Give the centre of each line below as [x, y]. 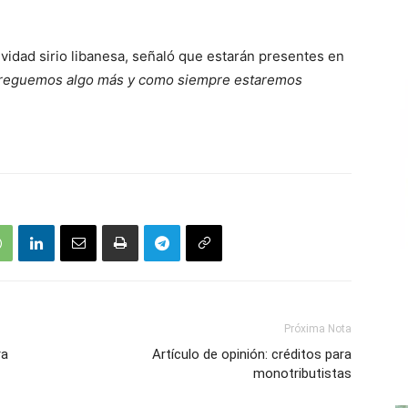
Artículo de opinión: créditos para [252, 354]
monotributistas [302, 373]
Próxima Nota [318, 329]
